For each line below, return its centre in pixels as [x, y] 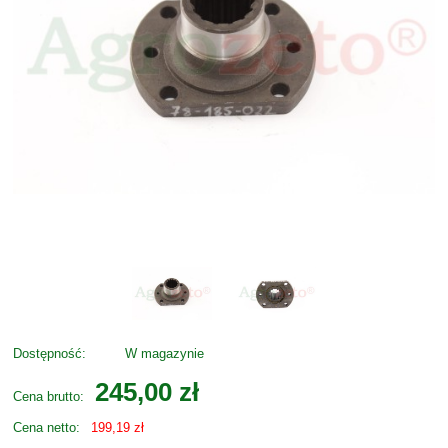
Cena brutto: [48, 397]
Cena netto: [46, 428]
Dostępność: [49, 354]
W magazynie [164, 354]
